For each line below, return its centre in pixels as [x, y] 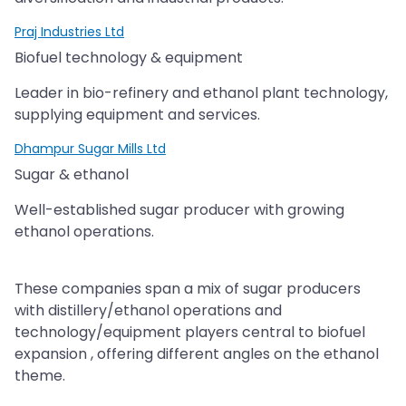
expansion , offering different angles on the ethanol [197, 353]
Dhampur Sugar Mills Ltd [90, 148]
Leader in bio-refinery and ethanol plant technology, [201, 92]
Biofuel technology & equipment [129, 57]
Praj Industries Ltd [69, 31]
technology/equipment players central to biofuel [190, 332]
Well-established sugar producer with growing [179, 209]
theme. [40, 375]
